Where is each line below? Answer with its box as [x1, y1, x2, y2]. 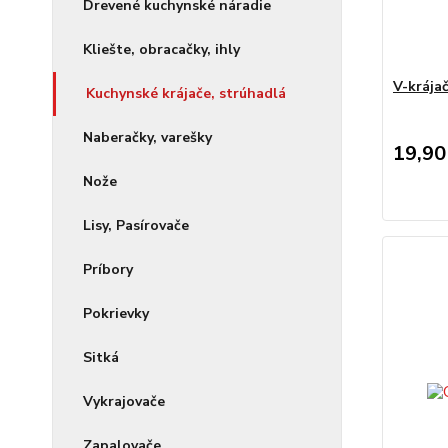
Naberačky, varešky [83, 128, 212, 147]
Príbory [83, 260, 133, 279]
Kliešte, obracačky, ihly [83, 40, 240, 59]
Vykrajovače [83, 392, 165, 411]
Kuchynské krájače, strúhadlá [86, 84, 286, 103]
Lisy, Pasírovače [83, 216, 189, 235]
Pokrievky [83, 304, 149, 323]
